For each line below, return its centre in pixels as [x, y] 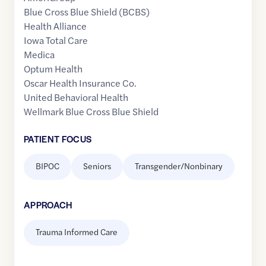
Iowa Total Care [56, 40]
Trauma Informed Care [77, 232]
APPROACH [48, 205]
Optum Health [53, 69]
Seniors [97, 166]
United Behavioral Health [76, 97]
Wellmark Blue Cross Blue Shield [91, 112]
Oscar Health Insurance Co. [80, 83]
